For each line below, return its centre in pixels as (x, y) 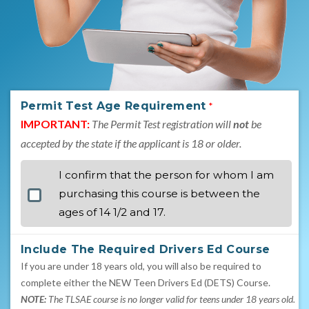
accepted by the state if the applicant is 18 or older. (131, 143)
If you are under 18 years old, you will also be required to (141, 266)
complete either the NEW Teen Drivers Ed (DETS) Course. (146, 282)
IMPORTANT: (55, 123)
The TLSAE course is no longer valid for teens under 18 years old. (171, 299)
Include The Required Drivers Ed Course (146, 249)
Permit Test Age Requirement (113, 106)
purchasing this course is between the (159, 193)
